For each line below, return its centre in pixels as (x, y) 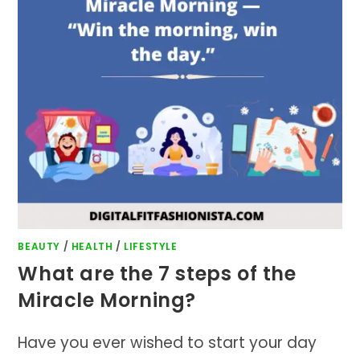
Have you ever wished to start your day (168, 343)
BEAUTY (39, 247)
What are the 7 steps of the (157, 274)
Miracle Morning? (107, 301)
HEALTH (92, 247)
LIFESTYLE (151, 247)
